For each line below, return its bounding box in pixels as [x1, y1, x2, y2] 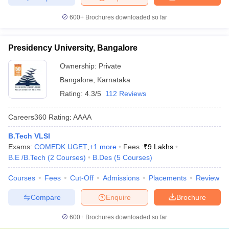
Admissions [103, 174, 140, 182]
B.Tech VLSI [8, 132, 50, 140]
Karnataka [97, 76, 130, 84]
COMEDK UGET [34, 143, 87, 151]
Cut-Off [70, 174, 94, 182]
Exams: [8, 143, 34, 151]
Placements [149, 174, 187, 182]
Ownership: [60, 62, 99, 70]
